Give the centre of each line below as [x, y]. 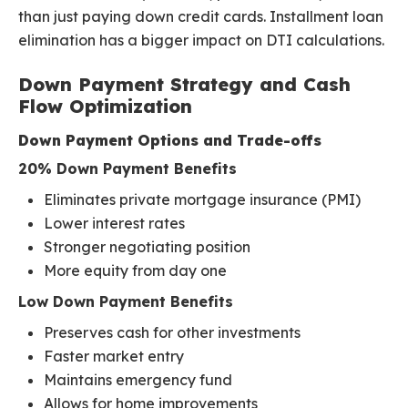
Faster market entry [114, 357]
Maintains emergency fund [138, 380]
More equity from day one [135, 271]
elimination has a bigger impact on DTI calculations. [201, 41]
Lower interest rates [114, 224]
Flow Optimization [105, 107]
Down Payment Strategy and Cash [184, 85]
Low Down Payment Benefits [126, 302]
